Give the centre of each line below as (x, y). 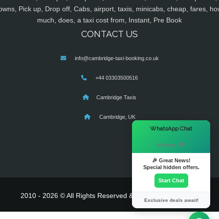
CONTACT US (109, 34)
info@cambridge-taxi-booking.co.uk (117, 58)
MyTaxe (186, 196)
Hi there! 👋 (171, 145)
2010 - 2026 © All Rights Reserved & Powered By (98, 196)
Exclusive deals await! (171, 200)
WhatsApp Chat (171, 129)
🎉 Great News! (171, 160)
